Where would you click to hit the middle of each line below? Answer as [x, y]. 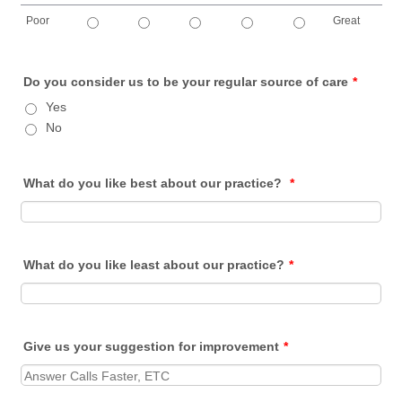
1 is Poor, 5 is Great [63, 41]
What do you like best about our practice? [155, 183]
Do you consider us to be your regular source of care [186, 82]
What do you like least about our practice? [154, 265]
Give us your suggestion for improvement [152, 346]
